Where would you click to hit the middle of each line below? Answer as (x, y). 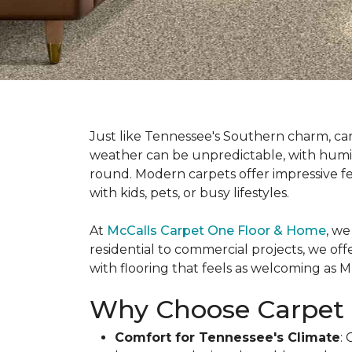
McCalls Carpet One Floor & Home (216, 231)
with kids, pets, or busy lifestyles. (189, 193)
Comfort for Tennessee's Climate (227, 337)
